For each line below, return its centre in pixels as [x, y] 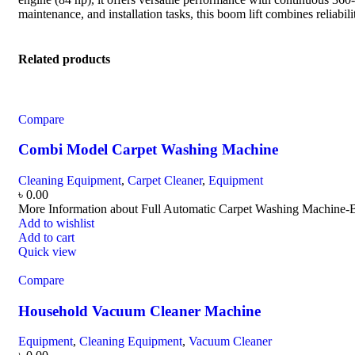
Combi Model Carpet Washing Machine [148, 150]
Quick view [48, 251]
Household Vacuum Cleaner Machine [139, 311]
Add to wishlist [56, 223]
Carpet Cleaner [165, 180]
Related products [64, 59]
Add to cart [46, 237]
